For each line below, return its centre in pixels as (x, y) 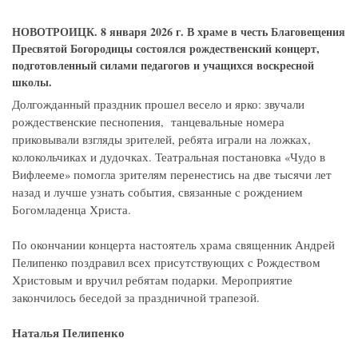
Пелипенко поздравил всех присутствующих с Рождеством (166, 263)
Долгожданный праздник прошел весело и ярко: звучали (158, 105)
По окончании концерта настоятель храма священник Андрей (173, 245)
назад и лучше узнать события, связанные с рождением (157, 193)
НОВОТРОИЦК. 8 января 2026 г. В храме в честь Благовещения (179, 32)
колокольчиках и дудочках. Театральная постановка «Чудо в (169, 157)
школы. (32, 82)
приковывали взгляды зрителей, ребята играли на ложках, (161, 140)
